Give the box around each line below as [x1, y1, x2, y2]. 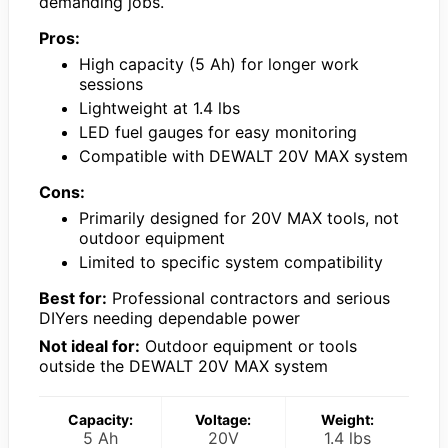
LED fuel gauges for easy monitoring [79, 122, 357, 143]
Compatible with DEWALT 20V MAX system [79, 146, 408, 167]
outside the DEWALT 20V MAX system [39, 356, 328, 377]
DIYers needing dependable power [39, 308, 300, 329]
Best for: [39, 288, 107, 309]
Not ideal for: [39, 336, 140, 357]
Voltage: [195, 411, 252, 429]
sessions [79, 74, 143, 95]
